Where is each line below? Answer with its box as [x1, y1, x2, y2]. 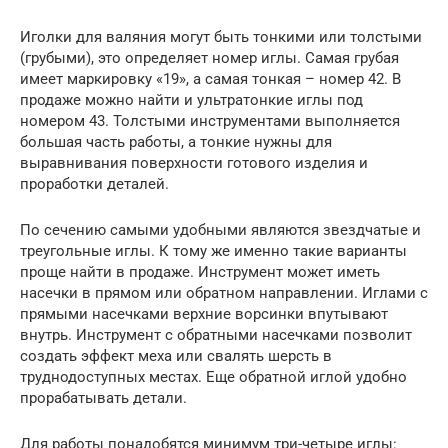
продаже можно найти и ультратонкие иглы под [20, 91, 363, 110]
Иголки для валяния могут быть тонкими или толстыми [20, 28, 422, 47]
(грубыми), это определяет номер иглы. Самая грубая [20, 49, 399, 68]
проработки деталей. [20, 175, 169, 194]
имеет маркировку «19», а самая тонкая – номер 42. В [20, 70, 401, 89]
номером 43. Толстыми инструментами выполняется [20, 112, 400, 131]
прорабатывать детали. [20, 389, 187, 408]
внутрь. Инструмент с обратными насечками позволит [20, 326, 412, 345]
